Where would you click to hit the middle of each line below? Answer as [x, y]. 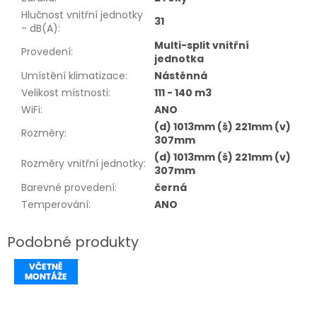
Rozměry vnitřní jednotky [82, 164]
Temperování [55, 205]
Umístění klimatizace [73, 76]
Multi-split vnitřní [202, 46]
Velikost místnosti [65, 93]
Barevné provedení [68, 188]
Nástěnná [181, 76]
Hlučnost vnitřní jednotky [82, 15]
